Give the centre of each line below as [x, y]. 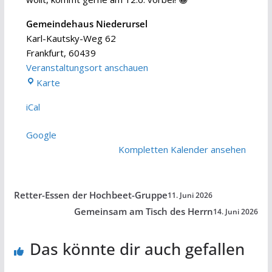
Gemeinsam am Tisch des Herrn [144, 212]
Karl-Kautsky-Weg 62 [71, 38]
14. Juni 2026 [236, 211]
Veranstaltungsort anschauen [87, 67]
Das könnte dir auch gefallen [137, 249]
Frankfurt [45, 53]
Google [41, 135]
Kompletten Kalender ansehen [182, 150]
